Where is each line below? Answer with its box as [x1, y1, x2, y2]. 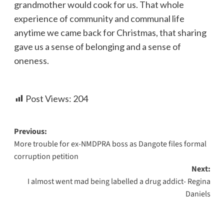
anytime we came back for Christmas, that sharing [13, 26, 206, 38]
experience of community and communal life [13, 12, 184, 24]
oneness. [13, 54, 49, 66]
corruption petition [13, 150, 78, 162]
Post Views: [25, 92, 71, 104]
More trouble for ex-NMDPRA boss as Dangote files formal [13, 138, 206, 149]
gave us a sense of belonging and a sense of [13, 40, 181, 52]
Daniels [185, 188, 210, 199]
